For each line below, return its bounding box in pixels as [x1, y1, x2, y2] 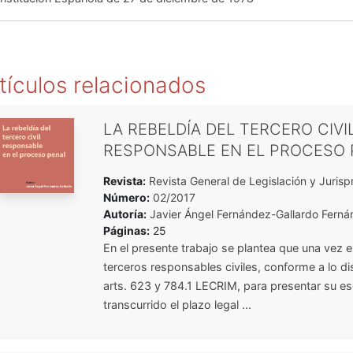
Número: [102, 190, 150, 204]
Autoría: [102, 206, 147, 221]
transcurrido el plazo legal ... [102, 297, 251, 311]
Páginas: [102, 223, 150, 237]
